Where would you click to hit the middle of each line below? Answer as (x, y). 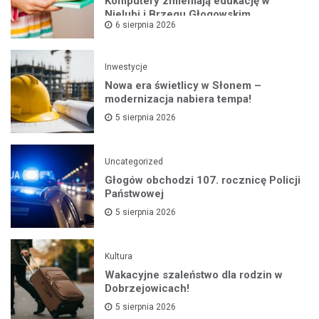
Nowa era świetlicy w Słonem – (183, 85)
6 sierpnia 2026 (146, 25)
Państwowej (135, 193)
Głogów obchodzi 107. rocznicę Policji (203, 180)
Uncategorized (134, 161)
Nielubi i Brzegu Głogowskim (178, 15)
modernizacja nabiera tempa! (178, 99)
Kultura (119, 256)
